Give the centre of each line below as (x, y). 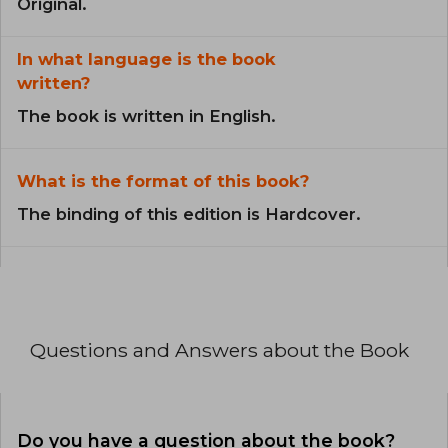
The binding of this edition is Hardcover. (189, 213)
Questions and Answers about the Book (219, 349)
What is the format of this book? (163, 180)
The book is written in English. (146, 115)
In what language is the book (146, 58)
